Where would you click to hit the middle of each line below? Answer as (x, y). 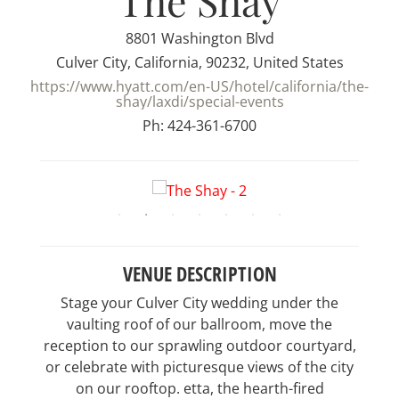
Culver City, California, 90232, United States (199, 62)
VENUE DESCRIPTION (199, 274)
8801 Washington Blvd (199, 38)
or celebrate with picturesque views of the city (199, 367)
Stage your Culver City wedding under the (199, 303)
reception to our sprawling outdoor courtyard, (199, 346)
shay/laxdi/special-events (199, 101)
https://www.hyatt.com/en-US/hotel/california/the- (199, 86)
